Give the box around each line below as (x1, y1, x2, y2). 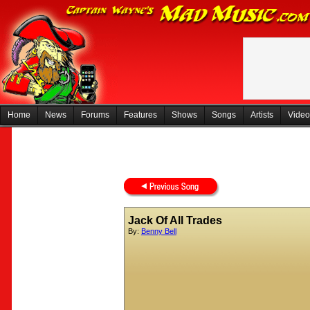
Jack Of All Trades (128, 215, 222, 226)
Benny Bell (141, 227, 176, 235)
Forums (81, 110, 109, 120)
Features (124, 110, 157, 120)
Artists (250, 110, 273, 120)
